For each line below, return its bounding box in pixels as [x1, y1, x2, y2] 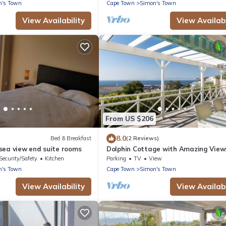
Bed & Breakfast [50, 135, 91, 142]
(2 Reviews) [126, 135, 159, 142]
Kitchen [45, 154, 64, 162]
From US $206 [105, 114, 153, 124]
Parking [106, 154, 126, 162]
